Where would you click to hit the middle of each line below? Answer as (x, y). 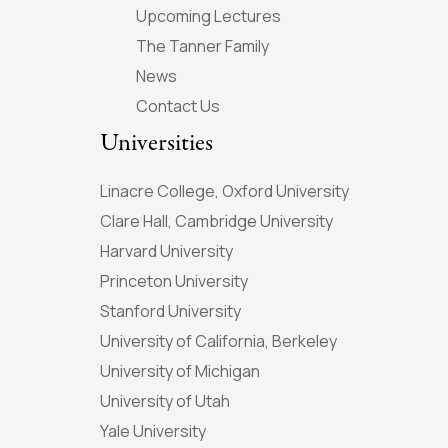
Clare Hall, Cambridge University (216, 220)
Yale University (152, 430)
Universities (156, 143)
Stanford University (170, 310)
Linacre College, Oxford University (224, 190)
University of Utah (164, 400)
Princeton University (173, 280)
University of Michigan (179, 370)
